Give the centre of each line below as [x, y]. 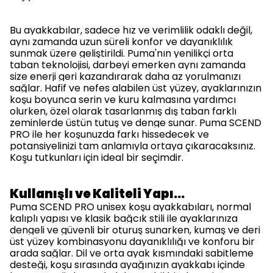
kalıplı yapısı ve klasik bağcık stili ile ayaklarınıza [124, 218]
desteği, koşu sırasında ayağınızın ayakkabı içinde [127, 265]
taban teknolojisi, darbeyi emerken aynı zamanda [128, 65]
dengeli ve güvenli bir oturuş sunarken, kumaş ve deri [135, 230]
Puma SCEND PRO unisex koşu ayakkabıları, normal [130, 207]
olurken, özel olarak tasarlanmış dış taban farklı [123, 111]
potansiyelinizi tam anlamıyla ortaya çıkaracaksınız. [133, 146]
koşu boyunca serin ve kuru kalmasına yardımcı [123, 100]
